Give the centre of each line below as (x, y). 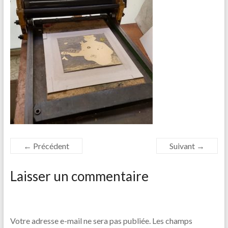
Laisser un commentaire (79, 176)
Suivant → (187, 146)
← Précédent (46, 146)
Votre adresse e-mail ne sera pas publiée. (80, 220)
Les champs (172, 220)
